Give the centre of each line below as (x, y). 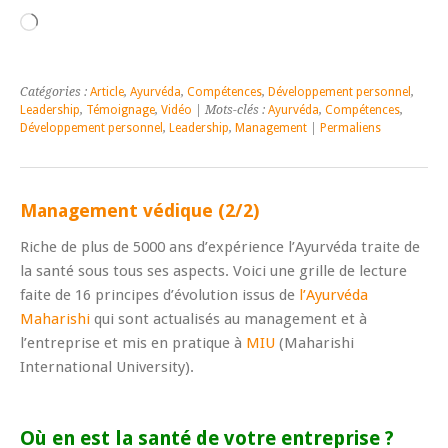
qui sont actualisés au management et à (228, 319)
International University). (107, 367)
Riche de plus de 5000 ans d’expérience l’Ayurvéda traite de (220, 247)
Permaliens (350, 128)
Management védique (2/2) (139, 211)
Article (107, 92)
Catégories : (55, 92)
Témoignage (120, 110)
